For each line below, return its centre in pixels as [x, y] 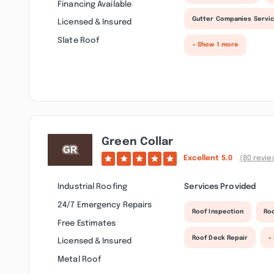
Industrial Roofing [92, 187]
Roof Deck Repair [220, 238]
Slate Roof [79, 40]
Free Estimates [87, 223]
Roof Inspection [218, 212]
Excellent [202, 158]
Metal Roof [80, 259]
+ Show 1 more [215, 45]
